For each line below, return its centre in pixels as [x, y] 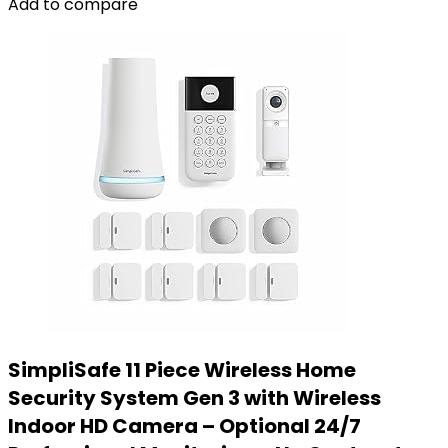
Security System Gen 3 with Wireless [194, 398]
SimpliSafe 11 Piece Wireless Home [182, 370]
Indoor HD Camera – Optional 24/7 [184, 426]
